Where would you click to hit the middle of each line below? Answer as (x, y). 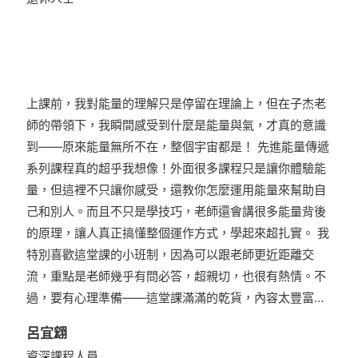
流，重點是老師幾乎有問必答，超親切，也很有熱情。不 (177, 276)
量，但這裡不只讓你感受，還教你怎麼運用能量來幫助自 (177, 190)
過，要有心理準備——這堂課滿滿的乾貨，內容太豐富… (175, 298)
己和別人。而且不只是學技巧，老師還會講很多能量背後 (177, 212)
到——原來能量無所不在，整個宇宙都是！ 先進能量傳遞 (178, 147)
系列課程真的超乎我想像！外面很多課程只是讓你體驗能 (177, 169)
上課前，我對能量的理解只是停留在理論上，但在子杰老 (177, 104)
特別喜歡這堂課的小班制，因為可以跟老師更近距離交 (171, 255)
